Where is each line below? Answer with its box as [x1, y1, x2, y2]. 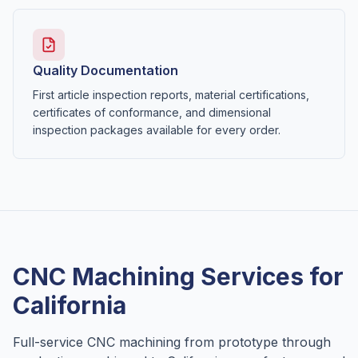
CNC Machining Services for [13, 262, 344, 291]
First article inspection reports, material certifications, [33, 88, 309, 101]
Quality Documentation [33, 62, 178, 78]
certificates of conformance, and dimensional [33, 105, 271, 119]
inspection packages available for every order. [33, 123, 280, 137]
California [13, 291, 126, 320]
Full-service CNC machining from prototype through [13, 334, 331, 350]
